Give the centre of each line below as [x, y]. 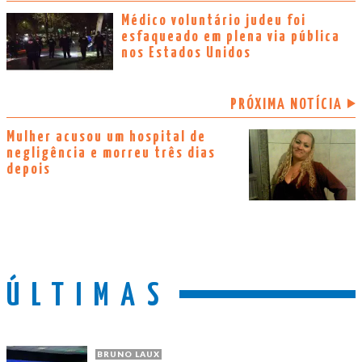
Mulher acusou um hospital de [106, 137]
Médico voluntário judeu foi [214, 20]
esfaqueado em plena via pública [231, 36]
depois [29, 169]
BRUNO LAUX [128, 354]
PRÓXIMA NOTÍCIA [286, 104]
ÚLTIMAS [89, 297]
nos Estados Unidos [186, 53]
